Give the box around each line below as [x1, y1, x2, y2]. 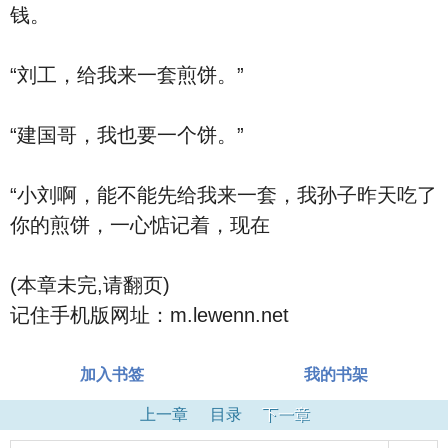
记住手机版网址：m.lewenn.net [10, 304, 289, 326]
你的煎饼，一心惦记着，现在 [10, 214, 270, 236]
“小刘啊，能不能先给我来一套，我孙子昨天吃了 [10, 184, 437, 206]
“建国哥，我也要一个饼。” [10, 124, 244, 146]
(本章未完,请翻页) [10, 274, 170, 296]
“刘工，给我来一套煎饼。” [10, 64, 244, 86]
